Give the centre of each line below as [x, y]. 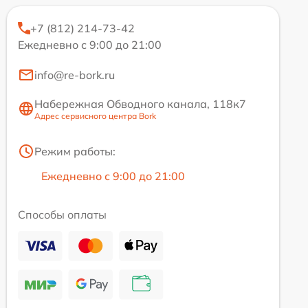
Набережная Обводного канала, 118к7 [140, 103]
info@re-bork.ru [75, 75]
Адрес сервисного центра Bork [95, 115]
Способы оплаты [62, 214]
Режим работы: [75, 151]
